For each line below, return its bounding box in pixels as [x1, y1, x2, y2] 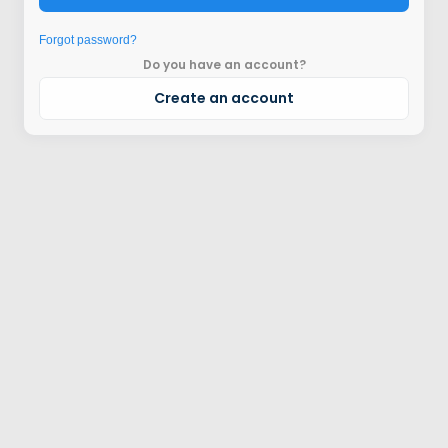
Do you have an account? [142, 56, 306, 73]
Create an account [154, 87, 294, 108]
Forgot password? [38, 32, 137, 47]
